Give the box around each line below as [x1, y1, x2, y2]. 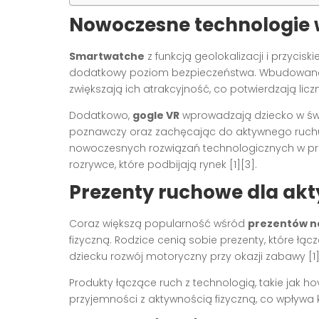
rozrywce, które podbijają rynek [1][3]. [69, 157, 257, 172]
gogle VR [132, 108, 179, 123]
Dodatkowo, [69, 108, 132, 123]
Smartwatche [69, 49, 145, 64]
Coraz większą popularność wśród [69, 216, 248, 231]
